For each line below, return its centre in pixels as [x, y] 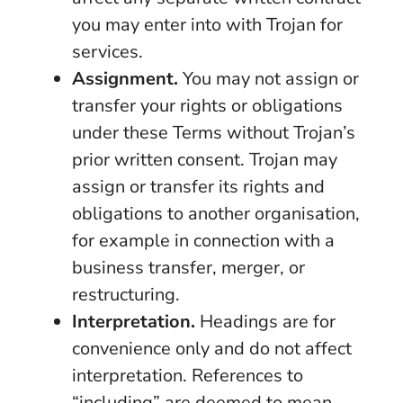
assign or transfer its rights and [198, 187]
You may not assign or [269, 79]
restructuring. [126, 295]
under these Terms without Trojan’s [214, 133]
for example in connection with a [203, 241]
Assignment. [125, 79]
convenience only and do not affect [212, 349]
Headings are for [265, 322]
